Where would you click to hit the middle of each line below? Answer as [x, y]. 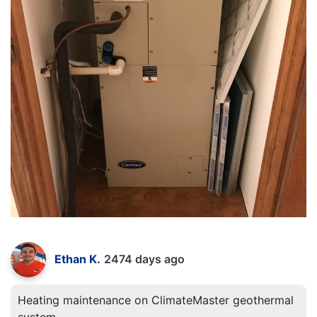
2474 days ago [144, 259]
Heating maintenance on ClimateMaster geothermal [156, 300]
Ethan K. [77, 259]
